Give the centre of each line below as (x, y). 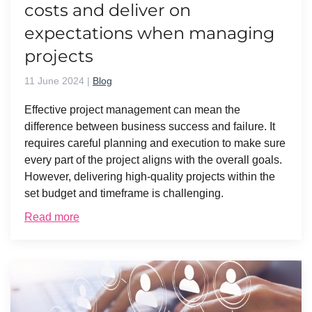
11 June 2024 (54, 81)
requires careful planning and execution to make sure (155, 143)
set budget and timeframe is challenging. (124, 194)
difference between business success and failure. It (150, 127)
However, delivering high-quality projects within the (150, 177)
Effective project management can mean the (132, 110)
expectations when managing (149, 33)
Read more (52, 217)
